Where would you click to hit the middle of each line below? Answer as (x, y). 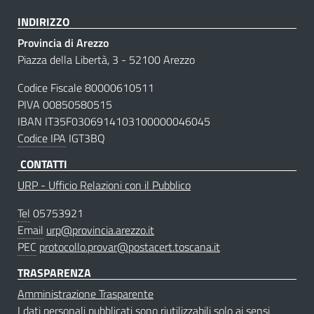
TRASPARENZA (54, 272)
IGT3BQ (86, 138)
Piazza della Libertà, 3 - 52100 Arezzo (106, 59)
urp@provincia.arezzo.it (100, 230)
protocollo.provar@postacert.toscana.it (130, 246)
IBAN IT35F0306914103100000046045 (114, 121)
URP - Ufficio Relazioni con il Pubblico (104, 185)
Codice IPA (42, 138)
